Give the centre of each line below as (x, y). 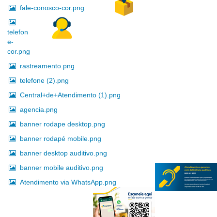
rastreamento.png (47, 66)
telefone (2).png (44, 80)
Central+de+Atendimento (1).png (70, 95)
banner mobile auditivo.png (62, 167)
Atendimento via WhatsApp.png (68, 182)
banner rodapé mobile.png (61, 138)
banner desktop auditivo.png (63, 153)
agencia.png (39, 109)
